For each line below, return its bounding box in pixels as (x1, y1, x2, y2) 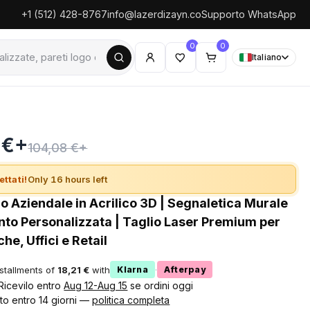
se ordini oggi (127, 280, 194, 291)
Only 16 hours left (27, 174, 107, 185)
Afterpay (163, 264, 206, 275)
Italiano (252, 52, 282, 62)
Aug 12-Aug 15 (64, 280, 128, 291)
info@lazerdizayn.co (107, 8, 201, 20)
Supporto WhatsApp (201, 8, 296, 20)
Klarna (117, 264, 148, 275)
